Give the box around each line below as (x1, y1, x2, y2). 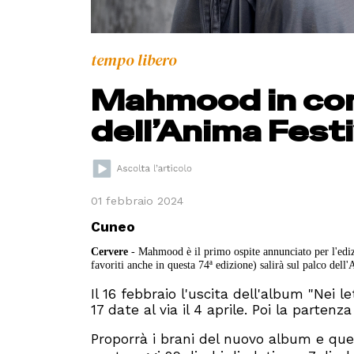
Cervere (91, 245, 129, 258)
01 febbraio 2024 (91, 194, 184, 208)
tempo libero (91, 48, 178, 71)
